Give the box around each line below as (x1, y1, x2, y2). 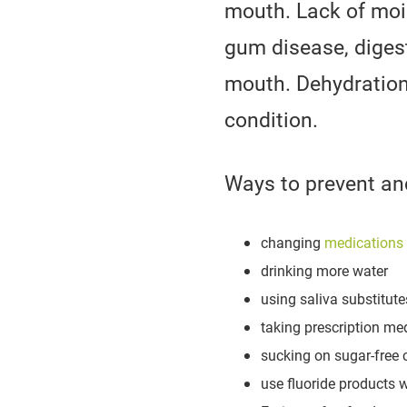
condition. (224, 104, 318, 133)
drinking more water (261, 260, 388, 280)
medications (324, 232, 403, 252)
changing (261, 232, 324, 252)
